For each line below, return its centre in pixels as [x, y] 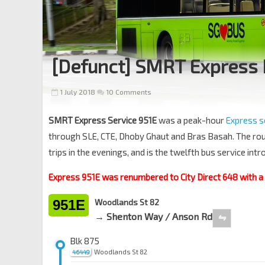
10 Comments [128, 92]
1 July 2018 [77, 92]
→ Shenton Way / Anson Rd [153, 216]
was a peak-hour [191, 120]
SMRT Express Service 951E [103, 120]
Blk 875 [85, 241]
